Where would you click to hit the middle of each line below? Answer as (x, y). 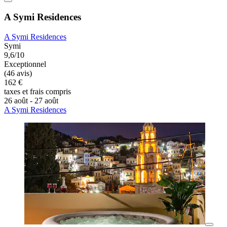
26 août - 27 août (31, 101)
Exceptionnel (25, 64)
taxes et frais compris (37, 92)
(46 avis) (18, 73)
